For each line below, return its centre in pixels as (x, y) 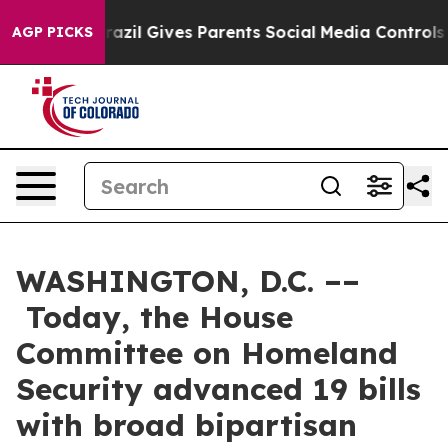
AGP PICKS (52, 32)
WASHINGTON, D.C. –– (188, 281)
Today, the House (154, 317)
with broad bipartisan (186, 425)
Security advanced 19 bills (218, 389)
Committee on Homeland (207, 353)
